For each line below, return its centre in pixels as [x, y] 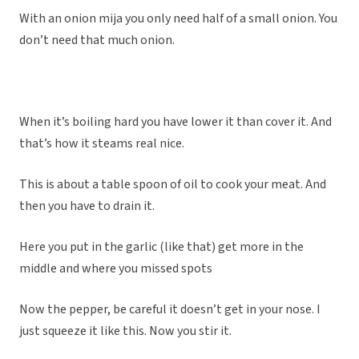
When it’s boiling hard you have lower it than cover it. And [175, 122]
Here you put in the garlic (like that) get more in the [161, 247]
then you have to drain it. [87, 206]
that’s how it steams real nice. [102, 144]
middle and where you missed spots [116, 269]
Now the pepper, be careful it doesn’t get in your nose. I [170, 310]
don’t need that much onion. [97, 40]
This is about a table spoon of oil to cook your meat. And [173, 185]
